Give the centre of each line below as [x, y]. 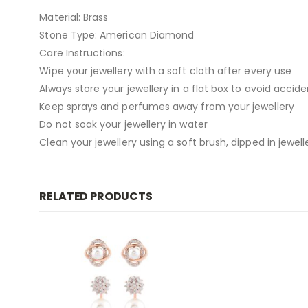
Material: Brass [74, 17]
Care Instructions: [82, 53]
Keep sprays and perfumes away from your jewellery [167, 106]
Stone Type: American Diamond [117, 35]
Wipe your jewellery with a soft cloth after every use [166, 70]
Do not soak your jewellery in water [123, 124]
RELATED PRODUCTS [96, 196]
